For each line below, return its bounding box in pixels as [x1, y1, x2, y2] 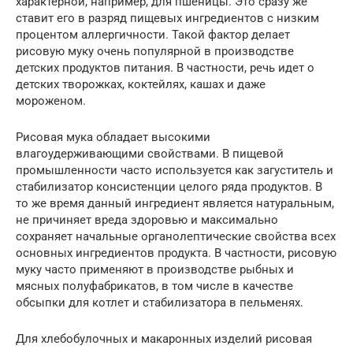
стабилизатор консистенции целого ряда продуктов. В [16, 179, 322, 194]
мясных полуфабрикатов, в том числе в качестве [16, 278, 293, 293]
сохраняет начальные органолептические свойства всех [16, 229, 336, 243]
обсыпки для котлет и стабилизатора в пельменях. [16, 295, 303, 310]
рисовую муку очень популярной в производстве [16, 43, 294, 58]
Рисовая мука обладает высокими [16, 129, 210, 144]
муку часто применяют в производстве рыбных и [16, 262, 294, 277]
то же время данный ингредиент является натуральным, [16, 195, 334, 210]
